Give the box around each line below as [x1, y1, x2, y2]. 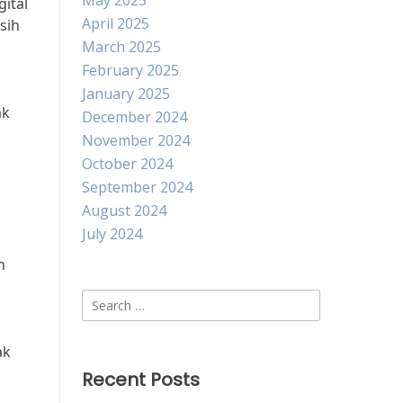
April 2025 [82, 13, 149, 33]
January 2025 [82, 84, 170, 103]
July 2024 [82, 224, 142, 244]
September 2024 [82, 177, 193, 197]
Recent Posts [82, 367, 200, 392]
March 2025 [82, 37, 161, 57]
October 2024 [82, 154, 173, 174]
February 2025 [82, 60, 179, 80]
